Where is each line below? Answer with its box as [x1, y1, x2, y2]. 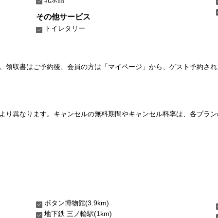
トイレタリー [44, 24, 85, 32]
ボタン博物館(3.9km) [44, 199, 109, 207]
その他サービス [36, 12, 91, 21]
